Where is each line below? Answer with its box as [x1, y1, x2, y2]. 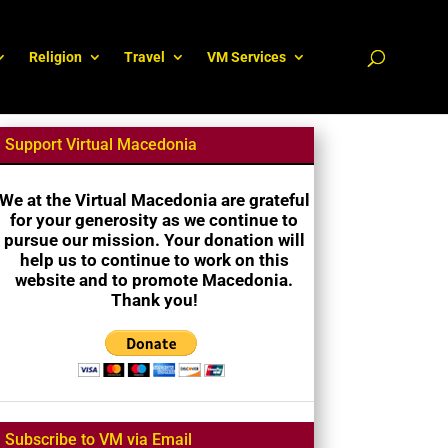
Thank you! [110, 289, 198, 310]
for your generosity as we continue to [10, 209, 299, 230]
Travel [124, 49, 165, 65]
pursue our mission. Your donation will [3, 229, 305, 250]
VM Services [207, 49, 286, 65]
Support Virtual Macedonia [4, 134, 197, 154]
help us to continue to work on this [19, 249, 289, 270]
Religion [29, 49, 82, 65]
